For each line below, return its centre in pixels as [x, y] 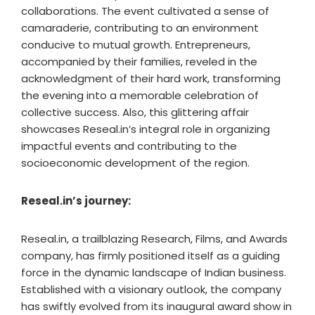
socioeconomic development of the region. [135, 163]
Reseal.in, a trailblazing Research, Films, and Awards [154, 239]
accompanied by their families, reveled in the [139, 62]
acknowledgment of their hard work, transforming [151, 78]
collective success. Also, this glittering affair [135, 112]
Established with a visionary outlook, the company [151, 289]
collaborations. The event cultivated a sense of [145, 11]
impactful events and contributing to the [129, 146]
